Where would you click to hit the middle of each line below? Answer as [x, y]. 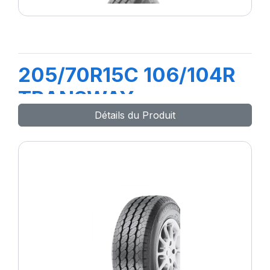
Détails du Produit [135, 115]
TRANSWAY [76, 98]
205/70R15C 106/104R [127, 75]
